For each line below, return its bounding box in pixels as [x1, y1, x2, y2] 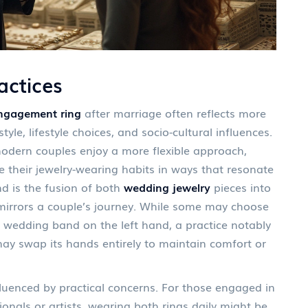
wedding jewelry [124, 179, 210, 195]
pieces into [210, 179, 271, 195]
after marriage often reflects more [81, 104, 266, 121]
